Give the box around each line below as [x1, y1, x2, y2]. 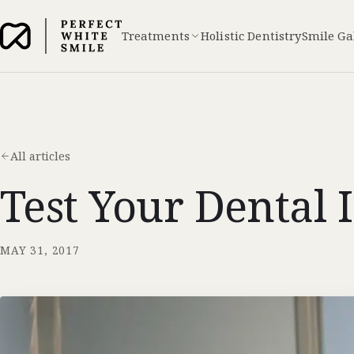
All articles [9, 149, 70, 164]
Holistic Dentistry [200, 28, 302, 43]
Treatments [121, 28, 190, 43]
